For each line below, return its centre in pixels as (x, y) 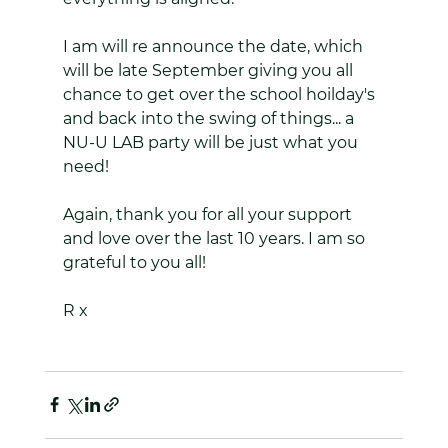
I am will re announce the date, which (214, 46)
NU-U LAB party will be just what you (212, 142)
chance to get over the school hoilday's (220, 94)
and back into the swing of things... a (210, 118)
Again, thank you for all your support (209, 214)
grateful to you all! (134, 262)
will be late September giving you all (209, 70)
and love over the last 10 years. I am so (215, 238)
